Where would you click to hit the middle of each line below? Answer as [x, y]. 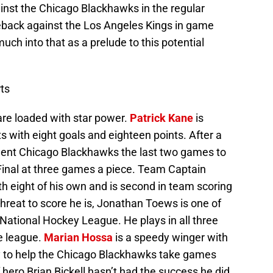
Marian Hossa [78, 238]
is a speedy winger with [170, 238]
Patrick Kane [161, 118]
